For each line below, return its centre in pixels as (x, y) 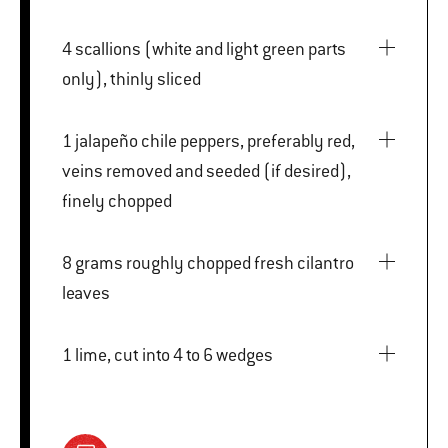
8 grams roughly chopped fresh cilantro (68, 262)
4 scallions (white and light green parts (68, 48)
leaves (86, 292)
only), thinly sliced (131, 78)
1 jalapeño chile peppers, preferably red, (68, 140)
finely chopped (117, 200)
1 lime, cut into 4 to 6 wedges (174, 354)
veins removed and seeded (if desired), (206, 170)
